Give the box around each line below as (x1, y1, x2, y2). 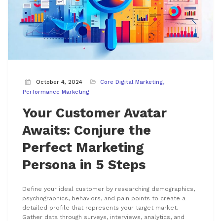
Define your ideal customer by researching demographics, (22, 185, 195, 193)
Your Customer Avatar (22, 105, 167, 121)
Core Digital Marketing (100, 79, 163, 86)
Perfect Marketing (22, 140, 144, 156)
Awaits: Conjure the (22, 122, 151, 139)
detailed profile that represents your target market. (22, 204, 178, 212)
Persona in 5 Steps (22, 157, 146, 173)
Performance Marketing (23, 89, 89, 96)
